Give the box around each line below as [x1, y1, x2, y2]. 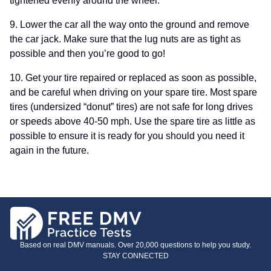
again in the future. [10, 145, 89, 155]
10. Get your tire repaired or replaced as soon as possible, [10, 73, 256, 83]
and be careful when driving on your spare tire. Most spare [10, 87, 257, 97]
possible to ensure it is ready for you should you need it [10, 131, 244, 141]
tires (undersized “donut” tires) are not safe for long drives [10, 102, 253, 112]
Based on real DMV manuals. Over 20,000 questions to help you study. [20, 241, 251, 249]
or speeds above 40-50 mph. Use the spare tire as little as [10, 116, 255, 126]
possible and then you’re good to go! [10, 48, 165, 59]
